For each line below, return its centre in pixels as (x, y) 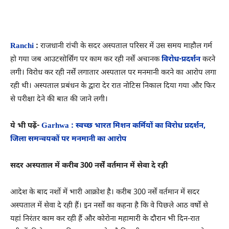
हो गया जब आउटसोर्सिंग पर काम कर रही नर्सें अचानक (86, 59)
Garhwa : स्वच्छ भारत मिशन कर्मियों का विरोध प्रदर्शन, (123, 126)
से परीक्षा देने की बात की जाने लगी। (59, 99)
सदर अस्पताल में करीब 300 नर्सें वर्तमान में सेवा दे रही (89, 166)
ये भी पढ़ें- (26, 126)
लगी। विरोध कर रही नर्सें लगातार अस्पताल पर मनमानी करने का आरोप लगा (113, 73)
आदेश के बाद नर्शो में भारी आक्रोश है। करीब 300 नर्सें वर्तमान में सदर (105, 192)
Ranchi (22, 46)
